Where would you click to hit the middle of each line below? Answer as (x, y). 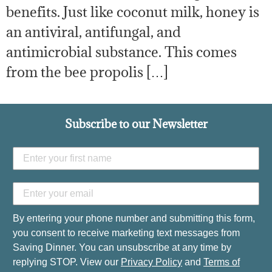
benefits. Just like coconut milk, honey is (133, 12)
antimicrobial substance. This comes (121, 52)
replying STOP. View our (67, 262)
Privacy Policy (151, 262)
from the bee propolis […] (87, 72)
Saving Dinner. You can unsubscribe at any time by (122, 248)
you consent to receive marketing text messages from (126, 233)
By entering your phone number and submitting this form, (134, 219)
